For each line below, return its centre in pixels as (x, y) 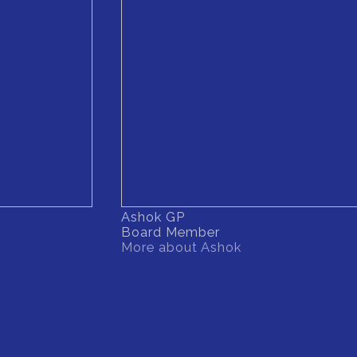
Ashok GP (153, 217)
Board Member (171, 232)
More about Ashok (181, 247)
